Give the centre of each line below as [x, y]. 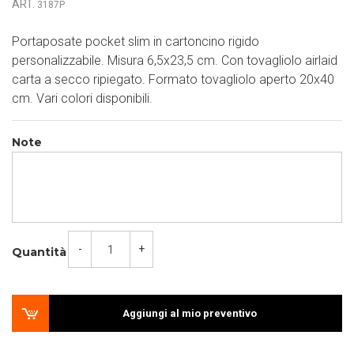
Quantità [39, 252]
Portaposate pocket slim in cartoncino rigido [136, 41]
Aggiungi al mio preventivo [190, 313]
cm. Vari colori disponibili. [82, 98]
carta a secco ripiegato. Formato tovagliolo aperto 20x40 [173, 79]
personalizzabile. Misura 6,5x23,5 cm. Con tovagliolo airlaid [175, 60]
